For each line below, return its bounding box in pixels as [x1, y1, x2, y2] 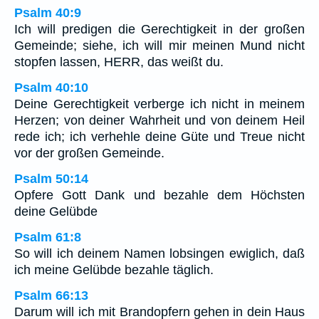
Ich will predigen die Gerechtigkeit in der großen [14, 22, 305, 37]
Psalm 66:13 [14, 288, 88, 303]
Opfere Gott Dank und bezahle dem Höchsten [14, 188, 305, 203]
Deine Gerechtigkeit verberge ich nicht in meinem [14, 97, 305, 112]
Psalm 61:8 [14, 230, 81, 245]
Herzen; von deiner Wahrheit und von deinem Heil [14, 113, 305, 128]
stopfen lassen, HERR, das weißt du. [14, 55, 224, 70]
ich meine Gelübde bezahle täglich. [14, 263, 214, 278]
